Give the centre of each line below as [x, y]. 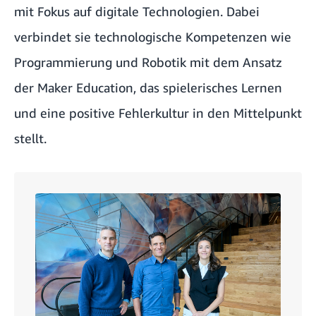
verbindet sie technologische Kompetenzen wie [153, 36]
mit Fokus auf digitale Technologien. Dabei [137, 11]
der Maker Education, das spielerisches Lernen [148, 87]
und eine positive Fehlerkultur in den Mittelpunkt [158, 113]
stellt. [30, 138]
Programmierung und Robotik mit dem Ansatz [148, 62]
